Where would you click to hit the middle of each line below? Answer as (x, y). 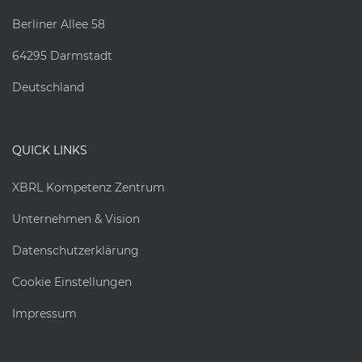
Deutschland (48, 87)
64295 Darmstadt (62, 56)
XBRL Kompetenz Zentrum (88, 187)
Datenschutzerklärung (76, 250)
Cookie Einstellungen (72, 282)
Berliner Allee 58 (59, 24)
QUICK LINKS (50, 150)
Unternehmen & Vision (76, 219)
